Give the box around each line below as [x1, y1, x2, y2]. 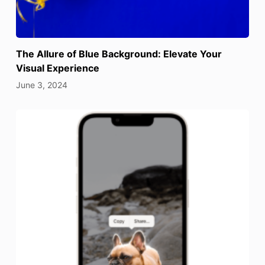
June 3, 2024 [15, 80, 67, 91]
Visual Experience [15, 62, 99, 75]
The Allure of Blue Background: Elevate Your [15, 48, 222, 60]
